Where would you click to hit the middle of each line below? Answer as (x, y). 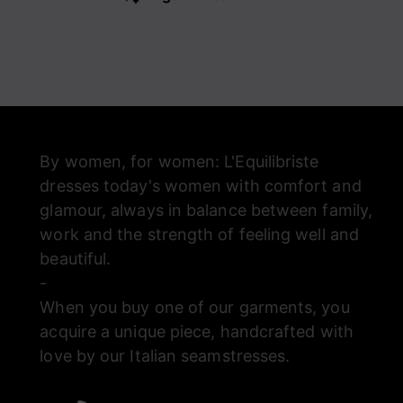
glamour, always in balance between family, (206, 210)
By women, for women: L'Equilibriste (179, 161)
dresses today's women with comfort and (201, 186)
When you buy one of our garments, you (195, 307)
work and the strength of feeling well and (200, 234)
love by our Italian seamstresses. (165, 356)
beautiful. (76, 259)
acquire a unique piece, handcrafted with (197, 331)
